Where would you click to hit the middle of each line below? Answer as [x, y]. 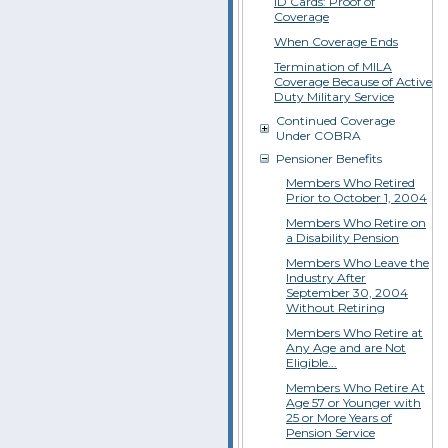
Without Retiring [335, 307]
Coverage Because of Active [353, 81]
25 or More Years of [339, 417]
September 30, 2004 [347, 292]
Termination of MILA [333, 66]
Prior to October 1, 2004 [356, 197]
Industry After [326, 277]
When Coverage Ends [336, 41]
